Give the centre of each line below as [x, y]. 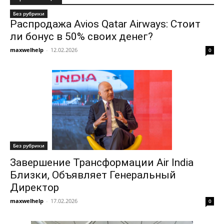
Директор [34, 187]
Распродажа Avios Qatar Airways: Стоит [105, 24]
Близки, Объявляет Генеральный [93, 175]
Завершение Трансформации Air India [102, 162]
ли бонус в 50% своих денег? [81, 36]
